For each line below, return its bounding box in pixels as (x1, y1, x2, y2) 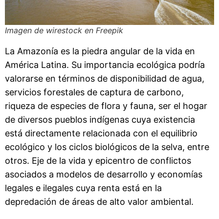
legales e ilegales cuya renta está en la (5, 183, 162, 194)
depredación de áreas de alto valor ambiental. (5, 197, 194, 207)
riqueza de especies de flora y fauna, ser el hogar (5, 101, 207, 111)
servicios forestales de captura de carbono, (5, 87, 184, 98)
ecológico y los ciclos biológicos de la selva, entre (5, 142, 209, 153)
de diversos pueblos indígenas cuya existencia (5, 114, 195, 125)
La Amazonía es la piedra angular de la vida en (5, 46, 195, 57)
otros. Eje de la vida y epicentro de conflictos (5, 155, 191, 166)
